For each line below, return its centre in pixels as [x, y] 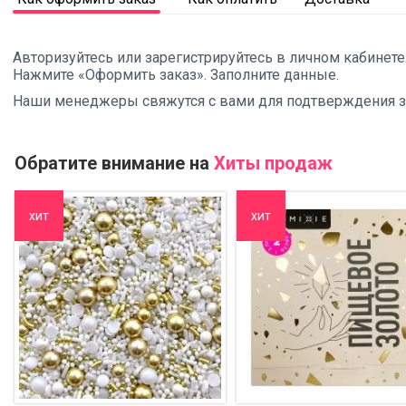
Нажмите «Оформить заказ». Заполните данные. [176, 74]
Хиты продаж [273, 163]
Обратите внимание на [114, 163]
